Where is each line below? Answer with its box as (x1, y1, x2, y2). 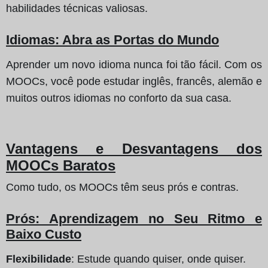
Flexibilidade (6, 252, 71, 265)
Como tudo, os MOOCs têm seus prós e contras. (6, 181, 239, 193)
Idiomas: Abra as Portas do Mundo (6, 32, 219, 47)
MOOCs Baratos (6, 157, 115, 173)
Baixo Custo (6, 226, 81, 242)
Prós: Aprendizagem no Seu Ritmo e (6, 211, 262, 226)
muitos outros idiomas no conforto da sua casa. (6, 92, 232, 104)
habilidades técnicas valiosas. (6, 2, 148, 14)
